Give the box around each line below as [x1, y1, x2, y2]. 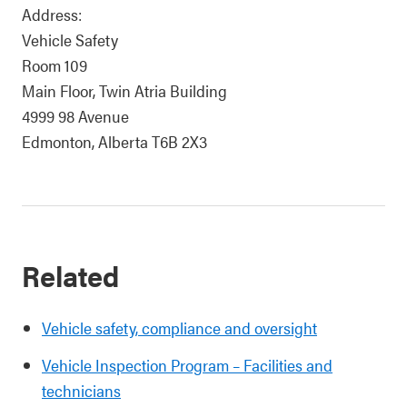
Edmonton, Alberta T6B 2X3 [22, 130, 207, 153]
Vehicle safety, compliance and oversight [42, 316, 317, 339]
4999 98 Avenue [22, 104, 129, 127]
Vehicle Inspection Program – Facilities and [42, 353, 333, 376]
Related [22, 254, 120, 295]
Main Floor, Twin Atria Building [22, 79, 227, 102]
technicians [42, 379, 121, 402]
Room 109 [22, 54, 87, 76]
